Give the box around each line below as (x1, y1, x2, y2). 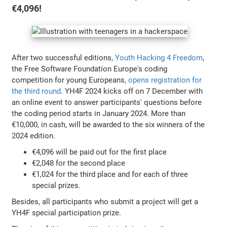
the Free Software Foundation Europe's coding (12, 64, 168, 73)
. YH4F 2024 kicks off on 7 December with (61, 86, 203, 96)
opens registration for (128, 75, 202, 85)
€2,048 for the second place (32, 158, 126, 168)
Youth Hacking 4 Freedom (115, 53, 203, 62)
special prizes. (32, 180, 81, 190)
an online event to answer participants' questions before (12, 97, 202, 107)
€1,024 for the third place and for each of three (32, 169, 188, 179)
